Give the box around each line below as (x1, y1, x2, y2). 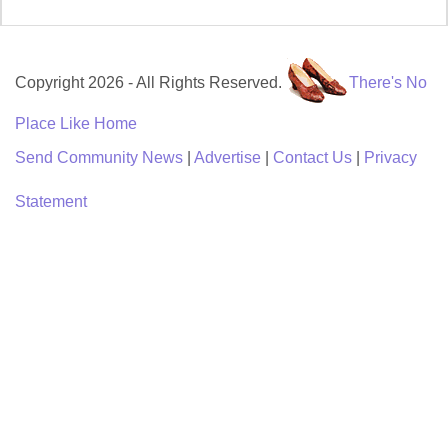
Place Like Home (15, 115, 137, 133)
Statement (15, 193, 87, 211)
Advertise (194, 149, 261, 167)
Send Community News (15, 149, 183, 167)
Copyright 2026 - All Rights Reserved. (15, 74, 286, 92)
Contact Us (273, 149, 352, 167)
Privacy (364, 149, 417, 167)
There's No (349, 74, 427, 92)
